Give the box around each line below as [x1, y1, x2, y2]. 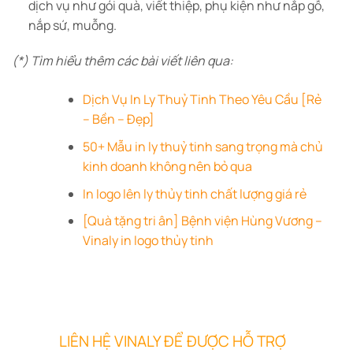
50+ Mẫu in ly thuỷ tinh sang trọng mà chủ [82, 137, 323, 155]
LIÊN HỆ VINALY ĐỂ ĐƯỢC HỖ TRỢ [55, 330, 286, 351]
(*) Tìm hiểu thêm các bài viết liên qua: [12, 52, 233, 70]
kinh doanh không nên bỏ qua [82, 157, 252, 175]
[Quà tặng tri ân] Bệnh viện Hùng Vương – [82, 212, 322, 230]
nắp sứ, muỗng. [28, 16, 117, 34]
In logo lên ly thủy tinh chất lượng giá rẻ [82, 184, 307, 203]
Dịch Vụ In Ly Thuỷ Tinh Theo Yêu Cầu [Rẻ [82, 91, 322, 109]
